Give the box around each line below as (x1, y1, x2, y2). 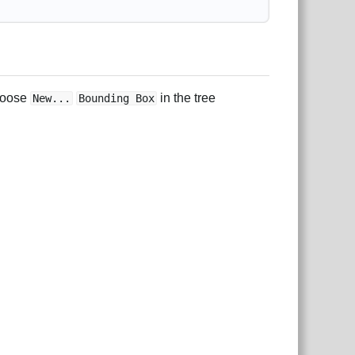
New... (32, 91, 71, 105)
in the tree (157, 90, 216, 105)
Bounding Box (78, 91, 155, 105)
